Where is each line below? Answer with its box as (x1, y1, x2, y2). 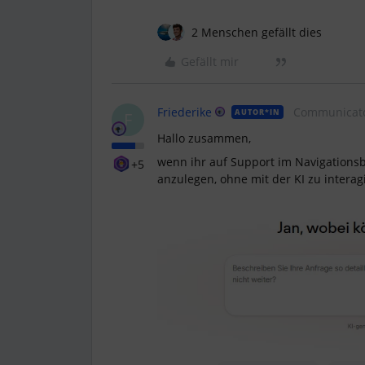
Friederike (157, 104, 212, 121)
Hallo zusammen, (157, 130, 251, 147)
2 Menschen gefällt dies (191, 24, 322, 41)
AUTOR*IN (235, 107, 280, 118)
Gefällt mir (181, 54, 239, 70)
